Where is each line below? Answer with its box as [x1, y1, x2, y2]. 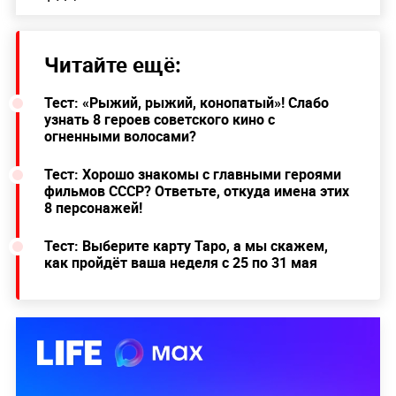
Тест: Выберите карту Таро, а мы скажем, [43, 235, 328, 255]
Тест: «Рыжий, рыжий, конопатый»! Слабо [43, 92, 329, 112]
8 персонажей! [43, 197, 142, 217]
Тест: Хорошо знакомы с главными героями [43, 164, 341, 184]
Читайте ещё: [43, 49, 181, 79]
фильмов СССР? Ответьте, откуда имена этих [43, 180, 349, 201]
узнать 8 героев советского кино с [43, 109, 275, 129]
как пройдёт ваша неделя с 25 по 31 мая [43, 252, 317, 272]
